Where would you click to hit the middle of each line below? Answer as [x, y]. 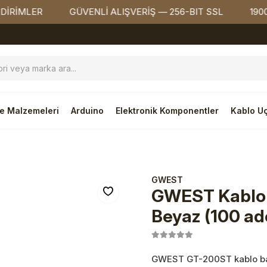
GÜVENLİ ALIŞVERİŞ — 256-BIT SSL [108, 12]
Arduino [87, 111]
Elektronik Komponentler [167, 111]
